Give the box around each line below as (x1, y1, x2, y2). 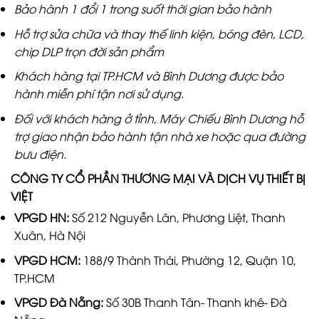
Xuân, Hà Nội (14, 227, 85, 244)
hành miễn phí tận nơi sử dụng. (14, 85, 184, 102)
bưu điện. (14, 145, 66, 162)
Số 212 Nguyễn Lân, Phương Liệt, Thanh (71, 209, 286, 226)
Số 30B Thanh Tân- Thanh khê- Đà (105, 294, 287, 310)
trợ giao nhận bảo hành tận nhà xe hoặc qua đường (14, 127, 305, 144)
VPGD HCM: (14, 251, 80, 268)
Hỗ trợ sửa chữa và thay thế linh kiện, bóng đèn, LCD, (14, 25, 304, 41)
